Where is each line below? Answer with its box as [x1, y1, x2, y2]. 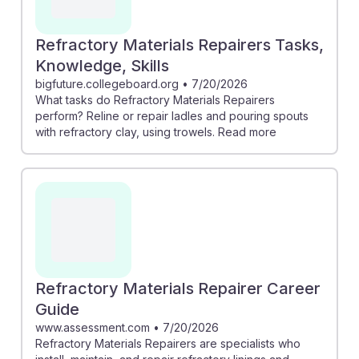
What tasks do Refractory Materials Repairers [35, 92, 275, 107]
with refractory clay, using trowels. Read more [35, 124, 276, 139]
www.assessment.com [35, 320, 150, 334]
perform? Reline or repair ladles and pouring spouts [35, 108, 309, 123]
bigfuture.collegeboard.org [35, 76, 179, 91]
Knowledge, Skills [35, 55, 169, 75]
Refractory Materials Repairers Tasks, [35, 34, 324, 54]
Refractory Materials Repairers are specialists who [35, 336, 301, 350]
